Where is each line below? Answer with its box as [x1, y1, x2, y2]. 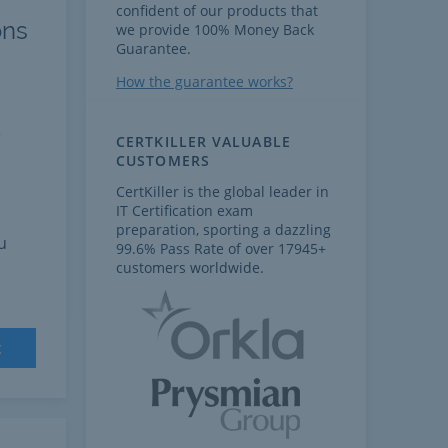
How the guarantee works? [116, 72, 293, 91]
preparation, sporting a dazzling [116, 220, 331, 239]
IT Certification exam [116, 201, 253, 220]
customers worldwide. [116, 258, 264, 277]
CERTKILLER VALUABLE [116, 132, 291, 151]
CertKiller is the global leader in [116, 182, 329, 201]
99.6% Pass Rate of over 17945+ [116, 239, 326, 258]
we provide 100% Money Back [116, 20, 314, 39]
